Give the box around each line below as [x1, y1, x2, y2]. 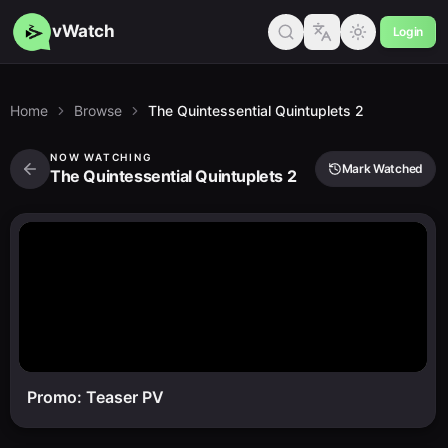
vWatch [52, 21, 115, 41]
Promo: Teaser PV [27, 387, 164, 407]
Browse [74, 102, 122, 119]
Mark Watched [341, 161, 423, 176]
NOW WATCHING [50, 151, 153, 163]
